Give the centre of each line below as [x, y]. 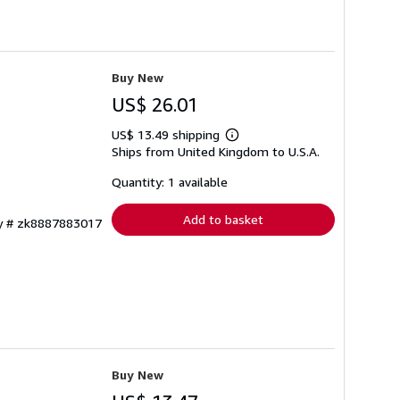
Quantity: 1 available [170, 181]
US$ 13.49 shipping [167, 134]
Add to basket [223, 219]
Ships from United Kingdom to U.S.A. [216, 151]
